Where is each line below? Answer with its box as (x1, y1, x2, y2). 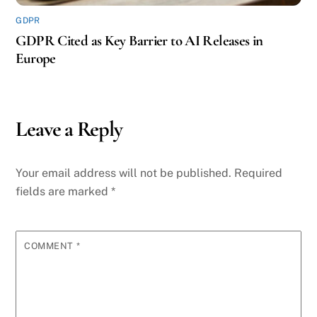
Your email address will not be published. (16, 166, 232, 180)
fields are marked (16, 184, 112, 198)
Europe (16, 50, 56, 68)
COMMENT (24, 240, 76, 251)
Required (234, 166, 283, 180)
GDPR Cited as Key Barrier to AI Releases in (16, 32, 263, 50)
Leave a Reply (16, 116, 122, 143)
